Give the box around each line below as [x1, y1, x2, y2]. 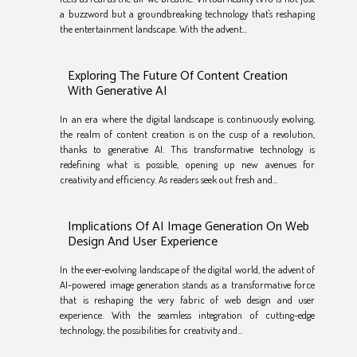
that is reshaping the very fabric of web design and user [60, 293, 315, 307]
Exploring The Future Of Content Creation [68, 65, 288, 87]
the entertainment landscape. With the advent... [60, 22, 248, 35]
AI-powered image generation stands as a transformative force [60, 278, 315, 292]
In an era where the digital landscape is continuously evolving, [60, 112, 315, 125]
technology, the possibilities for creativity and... [60, 324, 243, 337]
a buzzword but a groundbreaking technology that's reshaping [60, 6, 315, 20]
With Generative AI [68, 80, 168, 102]
